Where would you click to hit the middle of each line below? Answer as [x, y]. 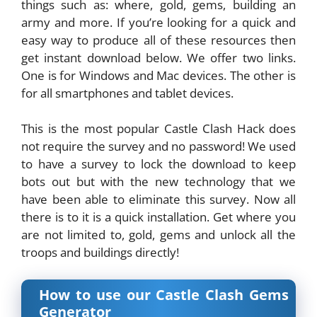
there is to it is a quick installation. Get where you [158, 217]
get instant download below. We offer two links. [158, 57]
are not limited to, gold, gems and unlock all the [158, 235]
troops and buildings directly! [100, 253]
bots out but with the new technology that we [158, 182]
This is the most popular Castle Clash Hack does [158, 129]
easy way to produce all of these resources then [158, 40]
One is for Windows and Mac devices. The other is [158, 75]
